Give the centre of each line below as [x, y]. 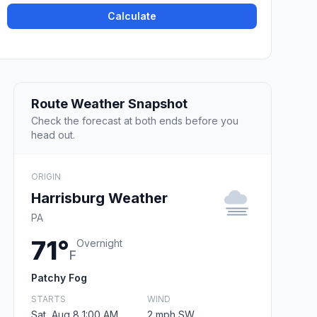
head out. [53, 134]
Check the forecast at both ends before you [135, 120]
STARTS [48, 299]
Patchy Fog [59, 277]
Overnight [99, 243]
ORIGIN [46, 176]
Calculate [132, 16]
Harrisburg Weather [99, 198]
